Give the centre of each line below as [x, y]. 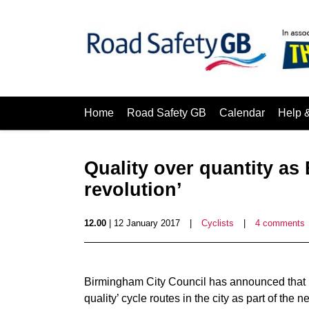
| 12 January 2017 [143, 223]
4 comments [280, 223]
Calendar [242, 113]
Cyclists [218, 223]
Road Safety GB [167, 113]
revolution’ [133, 190]
